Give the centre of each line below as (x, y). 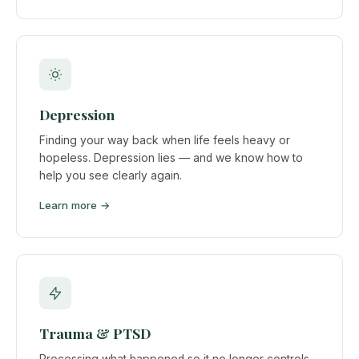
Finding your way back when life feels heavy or (165, 140)
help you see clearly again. (111, 175)
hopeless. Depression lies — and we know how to (171, 157)
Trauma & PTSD (95, 333)
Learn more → (75, 206)
